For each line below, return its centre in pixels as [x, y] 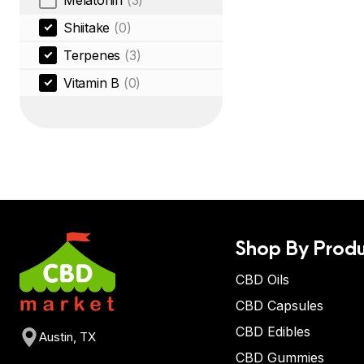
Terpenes [92, 55]
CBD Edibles [273, 331]
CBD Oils [262, 279]
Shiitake [87, 28]
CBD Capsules [279, 305]
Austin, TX [67, 337]
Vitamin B [91, 83]
